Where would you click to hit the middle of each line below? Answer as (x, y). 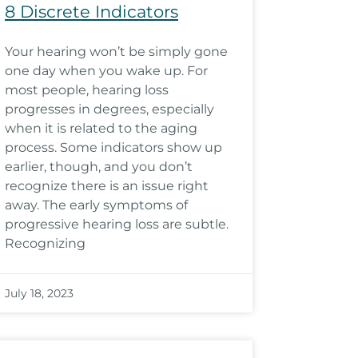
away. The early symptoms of (96, 205)
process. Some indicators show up (113, 147)
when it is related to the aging (101, 128)
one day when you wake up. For (106, 71)
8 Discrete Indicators (91, 12)
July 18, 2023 (39, 293)
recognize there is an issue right (107, 186)
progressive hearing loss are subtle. (117, 224)
